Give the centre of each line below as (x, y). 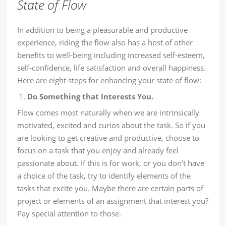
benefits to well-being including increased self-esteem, (111, 55)
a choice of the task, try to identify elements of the (104, 176)
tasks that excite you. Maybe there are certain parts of (110, 188)
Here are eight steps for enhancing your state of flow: (109, 80)
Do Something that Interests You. (91, 97)
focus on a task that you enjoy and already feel (98, 151)
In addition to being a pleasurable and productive (103, 30)
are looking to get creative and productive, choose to (108, 138)
